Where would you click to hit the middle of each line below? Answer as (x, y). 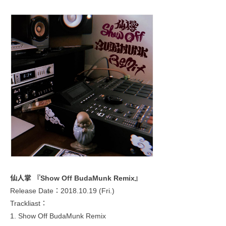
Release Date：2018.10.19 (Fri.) (62, 191)
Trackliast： (29, 204)
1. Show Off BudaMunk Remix (58, 216)
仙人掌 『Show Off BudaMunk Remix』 (76, 178)
